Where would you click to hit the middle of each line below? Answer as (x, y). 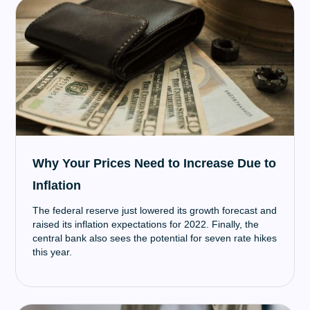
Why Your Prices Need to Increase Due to (155, 163)
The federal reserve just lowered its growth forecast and (155, 210)
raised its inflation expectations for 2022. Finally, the (146, 224)
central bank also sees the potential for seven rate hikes (155, 238)
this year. (53, 252)
